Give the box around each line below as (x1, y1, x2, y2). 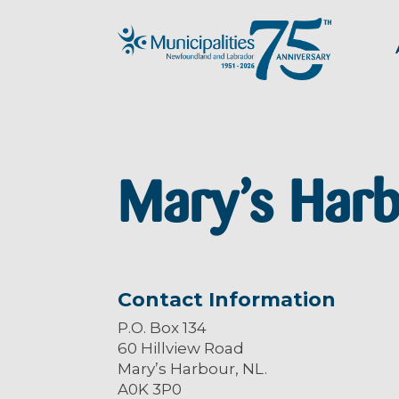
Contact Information (118, 288, 336, 313)
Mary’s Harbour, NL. (118, 360, 267, 379)
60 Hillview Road (118, 339, 244, 358)
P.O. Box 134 (118, 319, 207, 338)
